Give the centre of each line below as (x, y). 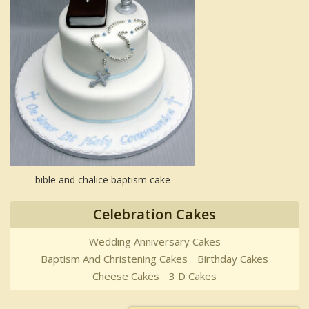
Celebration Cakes (154, 215)
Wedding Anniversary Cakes (154, 242)
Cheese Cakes (126, 276)
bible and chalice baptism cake (103, 180)
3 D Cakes (193, 276)
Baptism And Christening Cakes (114, 259)
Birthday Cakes (233, 259)
